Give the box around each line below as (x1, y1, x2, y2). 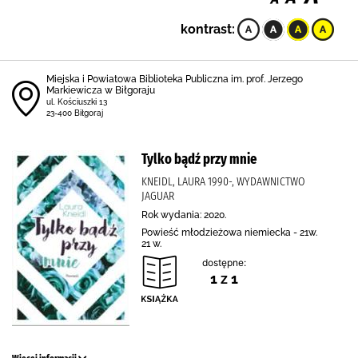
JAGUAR (141, 189, 174, 203)
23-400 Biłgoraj (46, 109, 103, 117)
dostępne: (202, 257, 246, 268)
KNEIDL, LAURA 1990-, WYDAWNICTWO (141, 174, 305, 189)
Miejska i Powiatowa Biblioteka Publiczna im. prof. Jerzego (46, 74, 303, 85)
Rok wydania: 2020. (141, 209, 226, 221)
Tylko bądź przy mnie (141, 150, 257, 168)
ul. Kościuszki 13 (46, 97, 107, 106)
